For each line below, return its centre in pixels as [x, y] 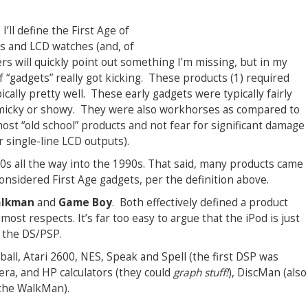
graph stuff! [201, 273]
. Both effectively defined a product [200, 202]
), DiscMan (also [267, 273]
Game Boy [84, 202]
